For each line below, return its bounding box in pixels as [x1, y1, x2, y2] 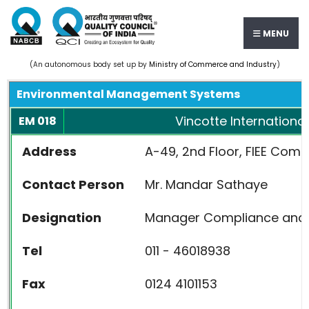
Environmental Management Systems [17, 86, 240, 102]
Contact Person [22, 176, 124, 193]
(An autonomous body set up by [29, 59, 149, 70]
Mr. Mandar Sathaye [145, 176, 268, 193]
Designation [22, 209, 101, 226]
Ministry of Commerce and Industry [148, 59, 277, 70]
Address [22, 143, 77, 160]
